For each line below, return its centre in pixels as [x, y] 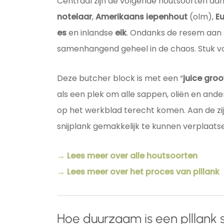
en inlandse [90, 33]
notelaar [74, 17]
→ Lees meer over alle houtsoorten [127, 156]
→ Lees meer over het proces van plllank [138, 172]
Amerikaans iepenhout [141, 17]
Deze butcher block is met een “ [120, 78]
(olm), [201, 17]
